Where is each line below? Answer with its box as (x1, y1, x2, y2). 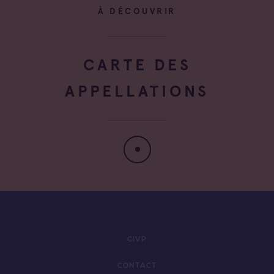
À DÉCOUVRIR (98, 6, 176, 17)
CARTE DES (83, 54, 191, 75)
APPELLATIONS (65, 81, 209, 101)
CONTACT (117, 262, 157, 270)
